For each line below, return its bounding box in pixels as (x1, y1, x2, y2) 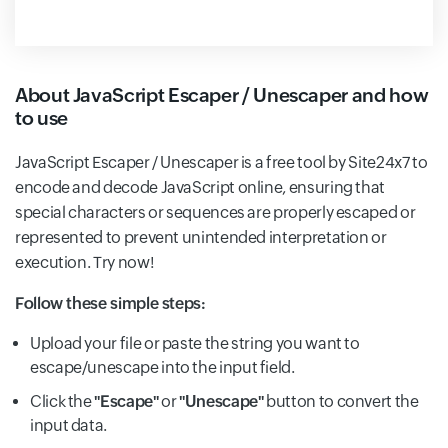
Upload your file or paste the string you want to (30, 334, 360, 353)
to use (15, 107, 68, 129)
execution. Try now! (15, 253, 155, 272)
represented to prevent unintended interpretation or (15, 228, 387, 247)
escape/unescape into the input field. (30, 358, 295, 377)
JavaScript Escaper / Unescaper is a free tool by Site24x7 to (15, 153, 428, 172)
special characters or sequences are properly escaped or (15, 203, 416, 222)
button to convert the (263, 392, 419, 411)
